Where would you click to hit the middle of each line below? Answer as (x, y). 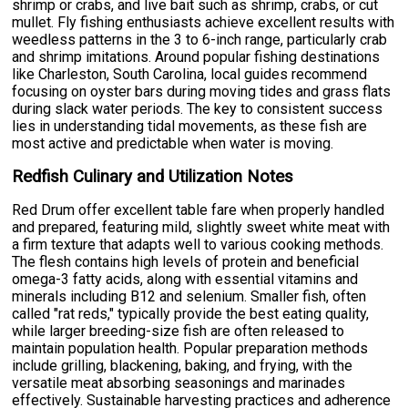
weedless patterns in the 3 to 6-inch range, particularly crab (200, 39)
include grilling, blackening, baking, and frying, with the (183, 365)
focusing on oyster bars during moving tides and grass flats (202, 91)
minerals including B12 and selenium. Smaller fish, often (189, 296)
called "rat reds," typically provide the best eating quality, (191, 313)
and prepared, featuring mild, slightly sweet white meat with (201, 227)
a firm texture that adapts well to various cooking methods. (198, 244)
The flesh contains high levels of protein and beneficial (186, 261)
